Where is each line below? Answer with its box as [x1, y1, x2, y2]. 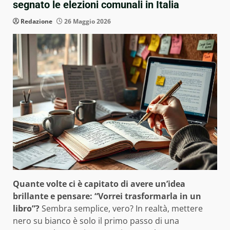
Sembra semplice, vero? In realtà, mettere [40, 202, 203, 214]
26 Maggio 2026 [63, 16, 111, 26]
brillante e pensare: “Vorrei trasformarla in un [13, 190, 201, 202]
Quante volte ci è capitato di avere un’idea [13, 178, 185, 189]
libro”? [13, 202, 40, 214]
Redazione [21, 16, 52, 26]
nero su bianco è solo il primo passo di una [13, 215, 179, 226]
